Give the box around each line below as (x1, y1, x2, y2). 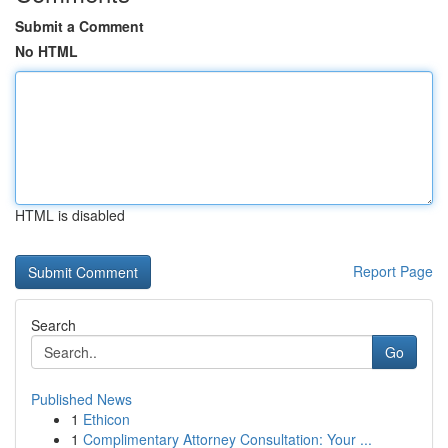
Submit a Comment (15, 16, 144, 36)
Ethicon (83, 409, 130, 429)
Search (31, 315, 76, 335)
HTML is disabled (15, 205, 125, 225)
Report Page (353, 261, 433, 281)
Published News (31, 389, 132, 409)
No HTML (15, 41, 78, 61)
